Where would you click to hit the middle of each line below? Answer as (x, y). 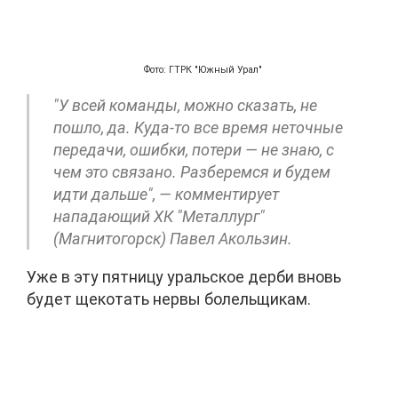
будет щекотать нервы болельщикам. (169, 298)
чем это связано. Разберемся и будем (192, 171)
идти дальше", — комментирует (166, 194)
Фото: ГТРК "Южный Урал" (203, 69)
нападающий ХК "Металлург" (159, 216)
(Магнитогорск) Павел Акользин (171, 238)
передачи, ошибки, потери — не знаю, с (194, 149)
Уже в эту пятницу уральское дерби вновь (184, 276)
